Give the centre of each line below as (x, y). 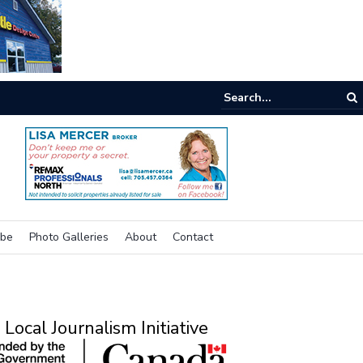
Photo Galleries (69, 237)
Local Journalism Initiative (106, 328)
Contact (193, 237)
